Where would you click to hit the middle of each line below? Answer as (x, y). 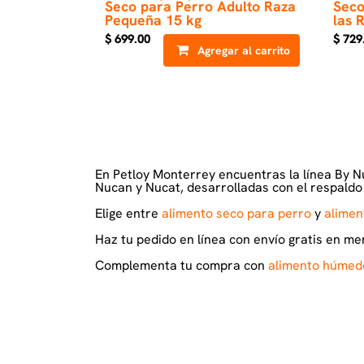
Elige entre (128, 213)
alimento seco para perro (236, 213)
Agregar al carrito (243, 50)
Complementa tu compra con (182, 265)
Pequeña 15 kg (153, 20)
